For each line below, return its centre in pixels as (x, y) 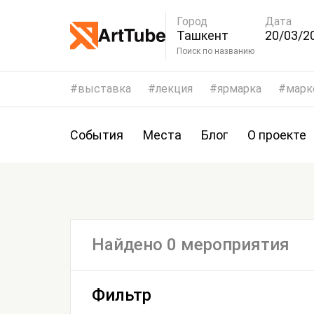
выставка (104, 89)
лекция (174, 89)
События (97, 135)
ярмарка (239, 89)
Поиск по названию (234, 51)
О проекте (277, 135)
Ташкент (203, 35)
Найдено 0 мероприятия (191, 245)
